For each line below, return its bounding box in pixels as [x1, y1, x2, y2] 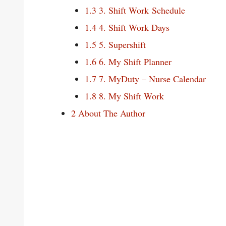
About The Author [76, 106, 145, 119]
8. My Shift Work [96, 89, 164, 102]
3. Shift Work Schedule [96, 4, 185, 16]
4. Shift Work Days [96, 21, 169, 33]
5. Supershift [96, 38, 146, 50]
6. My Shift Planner [96, 55, 172, 68]
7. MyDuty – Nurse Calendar [96, 72, 206, 85]
